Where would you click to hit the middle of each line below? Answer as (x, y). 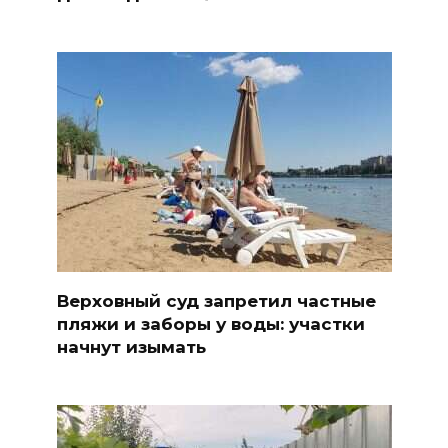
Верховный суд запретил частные (216, 300)
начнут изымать (131, 346)
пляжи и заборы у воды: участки (210, 323)
